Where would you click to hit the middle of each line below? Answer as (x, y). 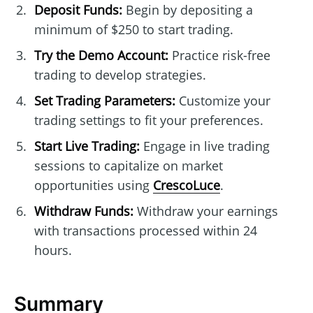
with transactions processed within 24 (145, 231)
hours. (53, 250)
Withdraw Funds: (83, 211)
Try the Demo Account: (101, 56)
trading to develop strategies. (120, 75)
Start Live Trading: (87, 146)
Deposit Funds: (78, 10)
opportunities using (93, 185)
